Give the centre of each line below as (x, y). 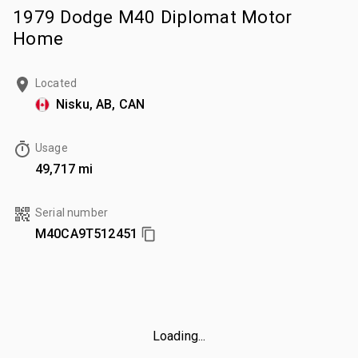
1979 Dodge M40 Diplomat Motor (153, 16)
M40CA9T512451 (86, 233)
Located (56, 83)
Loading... (179, 336)
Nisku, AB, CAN (101, 104)
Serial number (72, 212)
